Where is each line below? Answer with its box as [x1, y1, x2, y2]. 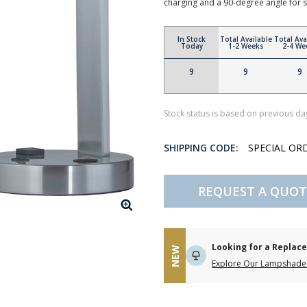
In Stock [177, 34, 206, 44]
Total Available [219, 34, 272, 44]
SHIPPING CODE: [164, 141, 238, 154]
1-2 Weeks [228, 41, 264, 51]
